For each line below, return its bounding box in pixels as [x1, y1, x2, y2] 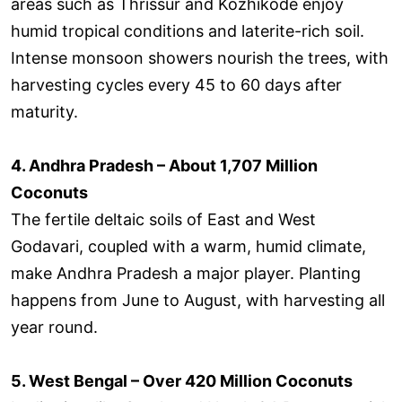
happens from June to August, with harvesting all [11, 290, 385, 310]
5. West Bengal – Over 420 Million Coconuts [11, 371, 353, 390]
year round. [11, 317, 98, 336]
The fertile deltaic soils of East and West [11, 209, 316, 229]
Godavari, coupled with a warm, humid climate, [11, 236, 366, 256]
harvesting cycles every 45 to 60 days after [11, 74, 342, 94]
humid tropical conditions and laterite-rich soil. [11, 21, 364, 40]
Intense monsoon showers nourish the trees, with [11, 48, 389, 67]
